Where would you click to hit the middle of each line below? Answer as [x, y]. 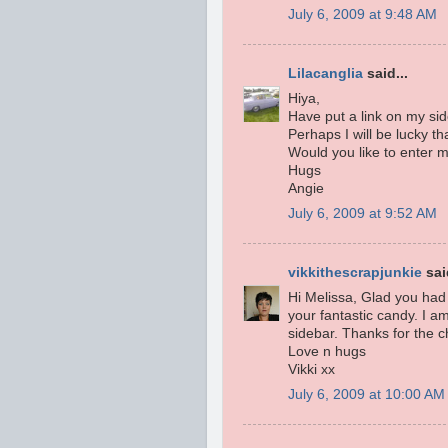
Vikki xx [311, 370]
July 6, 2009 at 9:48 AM [362, 14]
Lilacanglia [325, 74]
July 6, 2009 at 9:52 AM [362, 213]
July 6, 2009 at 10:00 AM [366, 394]
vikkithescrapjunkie [355, 273]
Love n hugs [327, 352]
